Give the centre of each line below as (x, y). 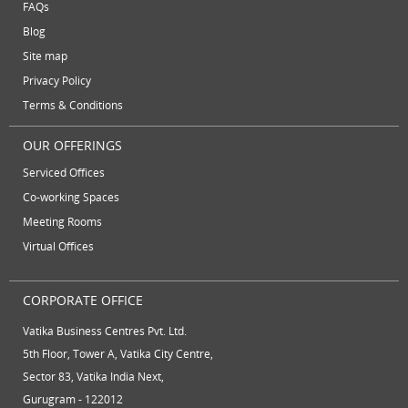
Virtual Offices (58, 246)
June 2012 (76, 60)
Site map (45, 56)
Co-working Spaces (71, 197)
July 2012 (73, 36)
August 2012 (83, 13)
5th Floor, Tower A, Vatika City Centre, (118, 353)
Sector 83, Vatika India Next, (93, 376)
